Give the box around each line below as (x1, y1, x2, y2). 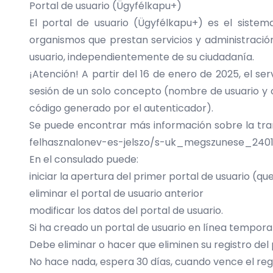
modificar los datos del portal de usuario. (29, 204, 223, 218)
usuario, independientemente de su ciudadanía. (29, 50, 254, 64)
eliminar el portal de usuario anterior (29, 186, 204, 200)
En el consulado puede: (29, 152, 138, 166)
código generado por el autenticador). (29, 101, 213, 115)
